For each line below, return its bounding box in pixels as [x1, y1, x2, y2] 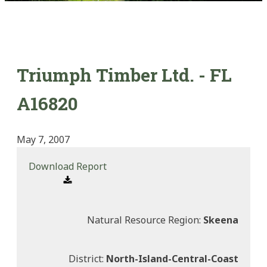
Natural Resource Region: [87, 213, 203, 227]
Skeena [203, 213, 238, 227]
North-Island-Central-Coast [106, 252, 238, 266]
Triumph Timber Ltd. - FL [17, 63, 232, 86]
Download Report [29, 160, 107, 173]
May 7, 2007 [17, 133, 70, 147]
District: [69, 252, 106, 266]
